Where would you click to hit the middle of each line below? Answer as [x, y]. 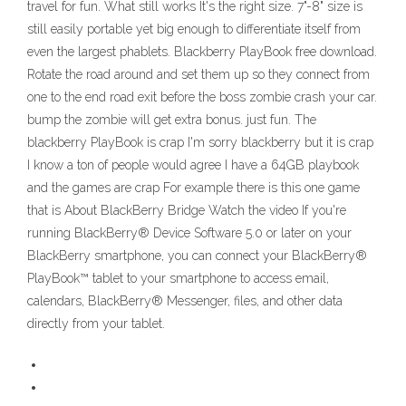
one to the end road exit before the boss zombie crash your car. [202, 97]
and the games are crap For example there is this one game [193, 188]
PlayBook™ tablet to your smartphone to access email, [178, 279]
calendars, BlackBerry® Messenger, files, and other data [185, 301]
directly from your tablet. [96, 324]
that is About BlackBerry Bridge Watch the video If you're [187, 211]
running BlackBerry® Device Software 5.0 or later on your [189, 233]
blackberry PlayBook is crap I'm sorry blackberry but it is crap [200, 143]
